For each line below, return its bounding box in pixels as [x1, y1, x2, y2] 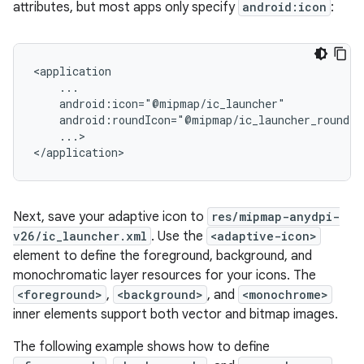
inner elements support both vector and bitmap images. [13, 306, 338, 323]
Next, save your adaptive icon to [13, 209, 207, 226]
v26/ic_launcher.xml [13, 228, 147, 245]
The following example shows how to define [13, 339, 270, 356]
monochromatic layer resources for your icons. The [13, 267, 316, 284]
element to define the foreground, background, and [13, 248, 312, 265]
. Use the [151, 228, 206, 245]
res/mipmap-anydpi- [211, 209, 340, 225]
